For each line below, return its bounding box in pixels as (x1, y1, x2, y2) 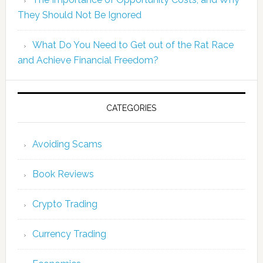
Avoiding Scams (32, 139, 102, 150)
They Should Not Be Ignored (17, 9, 141, 21)
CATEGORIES (106, 103, 157, 113)
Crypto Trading (32, 198, 97, 210)
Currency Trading (32, 228, 106, 240)
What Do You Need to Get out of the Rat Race (32, 39, 234, 50)
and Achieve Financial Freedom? (17, 55, 159, 66)
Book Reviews (32, 168, 94, 180)
